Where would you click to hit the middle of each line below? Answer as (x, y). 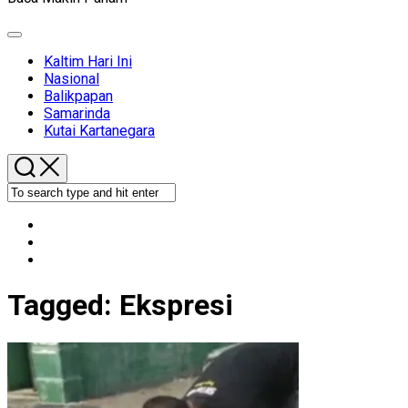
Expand (34, 41)
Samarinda (77, 113)
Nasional (71, 79)
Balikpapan (78, 96)
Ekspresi (176, 306)
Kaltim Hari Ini (88, 61)
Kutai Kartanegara (99, 131)
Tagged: (63, 306)
